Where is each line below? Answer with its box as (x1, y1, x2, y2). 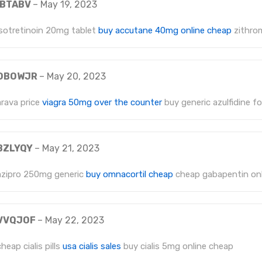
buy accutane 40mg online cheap (98, 25, 232, 36)
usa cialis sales (63, 241, 121, 252)
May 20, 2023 (47, 71, 106, 82)
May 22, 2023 (45, 215, 104, 226)
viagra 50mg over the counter (42, 97, 162, 108)
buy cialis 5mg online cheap (121, 241, 233, 252)
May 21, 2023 (42, 143, 99, 154)
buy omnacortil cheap (86, 169, 173, 180)
